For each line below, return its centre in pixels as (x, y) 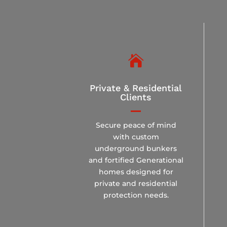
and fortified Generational (136, 160)
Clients (136, 97)
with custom (136, 137)
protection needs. (136, 195)
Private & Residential (136, 88)
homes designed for (136, 172)
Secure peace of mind (136, 125)
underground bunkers (136, 148)
